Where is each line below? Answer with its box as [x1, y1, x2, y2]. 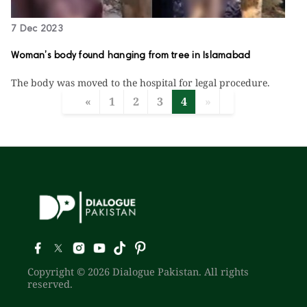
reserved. [27, 277, 73, 291]
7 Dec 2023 [11, 25, 63, 35]
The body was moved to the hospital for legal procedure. [11, 76, 270, 90]
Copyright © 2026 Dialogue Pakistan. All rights [27, 265, 249, 279]
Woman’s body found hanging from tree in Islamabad [11, 51, 251, 62]
